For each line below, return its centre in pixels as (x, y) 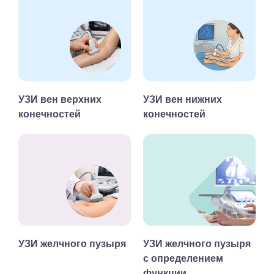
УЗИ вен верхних (60, 99)
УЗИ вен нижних (183, 99)
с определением (183, 258)
